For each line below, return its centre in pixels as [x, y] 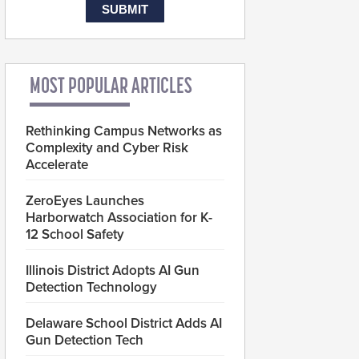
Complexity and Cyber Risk [107, 148]
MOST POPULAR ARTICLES [111, 88]
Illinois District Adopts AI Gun [113, 271]
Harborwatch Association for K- [119, 218]
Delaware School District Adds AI [124, 324]
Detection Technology [91, 288]
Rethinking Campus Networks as [124, 131]
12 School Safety [75, 235]
